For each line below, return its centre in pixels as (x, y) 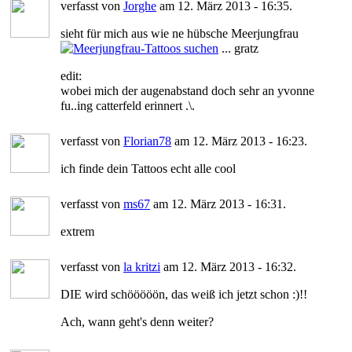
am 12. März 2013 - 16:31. (218, 203)
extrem (77, 231)
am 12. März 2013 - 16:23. (239, 141)
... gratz (238, 48)
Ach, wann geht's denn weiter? (137, 321)
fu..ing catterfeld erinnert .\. (128, 105)
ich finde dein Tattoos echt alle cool (148, 168)
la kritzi (142, 266)
